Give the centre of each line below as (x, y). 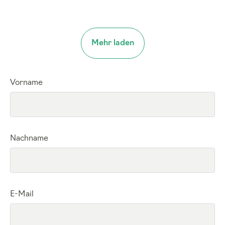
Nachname (29, 139)
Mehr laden (113, 43)
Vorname (26, 83)
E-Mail (22, 195)
